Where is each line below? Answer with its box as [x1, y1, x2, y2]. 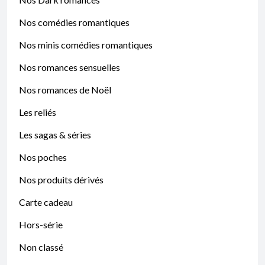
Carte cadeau [19, 196, 73, 208]
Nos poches [19, 151, 67, 163]
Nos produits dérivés [19, 174, 104, 185]
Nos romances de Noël [19, 84, 111, 95]
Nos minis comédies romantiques [19, 39, 153, 50]
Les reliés [19, 106, 56, 118]
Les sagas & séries [19, 129, 91, 140]
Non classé [19, 241, 63, 253]
